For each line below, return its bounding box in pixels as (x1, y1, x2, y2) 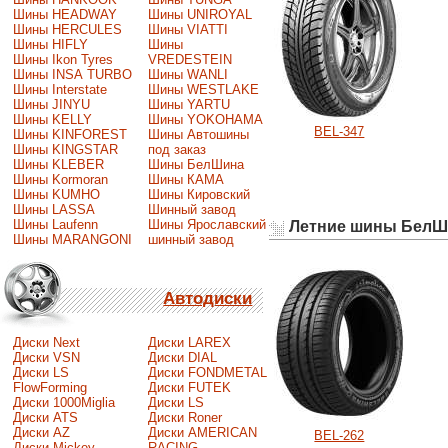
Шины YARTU (147, 96, 230, 112)
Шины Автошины (147, 126, 249, 142)
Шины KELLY (12, 111, 92, 127)
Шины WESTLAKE (147, 81, 259, 97)
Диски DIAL (147, 349, 217, 365)
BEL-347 (314, 123, 365, 139)
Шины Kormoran (12, 171, 108, 187)
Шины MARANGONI (12, 231, 132, 247)
